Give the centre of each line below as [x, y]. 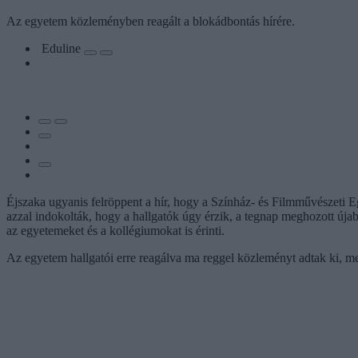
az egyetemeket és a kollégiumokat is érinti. [115, 230]
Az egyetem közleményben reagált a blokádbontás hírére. [151, 21]
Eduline [63, 48]
